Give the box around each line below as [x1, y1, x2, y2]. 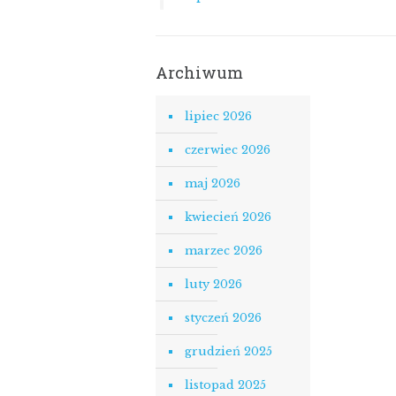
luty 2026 [184, 277, 242, 292]
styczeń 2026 [184, 310, 262, 325]
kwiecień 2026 [184, 209, 271, 225]
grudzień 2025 [184, 344, 272, 359]
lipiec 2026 [184, 109, 252, 124]
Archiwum [155, 62, 243, 83]
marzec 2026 [184, 243, 263, 258]
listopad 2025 [184, 377, 266, 392]
